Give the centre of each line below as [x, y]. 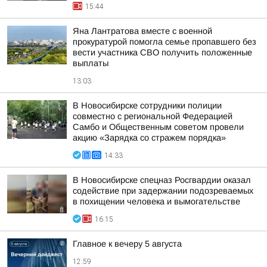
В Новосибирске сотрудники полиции [147, 105]
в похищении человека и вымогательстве [156, 201]
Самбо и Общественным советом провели [158, 127]
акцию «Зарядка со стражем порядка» [149, 138]
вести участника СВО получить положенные [162, 52]
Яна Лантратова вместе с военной [142, 31]
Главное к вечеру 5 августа [127, 244]
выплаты [91, 63]
